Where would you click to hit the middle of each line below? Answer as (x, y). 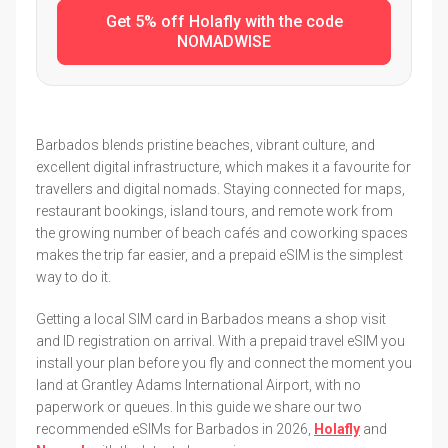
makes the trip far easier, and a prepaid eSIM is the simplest (219, 254)
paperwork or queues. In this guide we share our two (199, 406)
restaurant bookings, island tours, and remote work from (214, 210)
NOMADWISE (224, 41)
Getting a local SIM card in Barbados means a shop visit (211, 318)
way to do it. (73, 276)
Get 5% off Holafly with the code (224, 21)
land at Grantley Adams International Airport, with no (198, 384)
